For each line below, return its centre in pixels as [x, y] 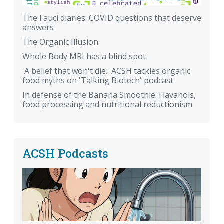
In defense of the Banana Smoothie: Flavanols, [109, 95]
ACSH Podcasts [65, 153]
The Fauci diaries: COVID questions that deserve [112, 18]
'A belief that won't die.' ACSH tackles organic [106, 71]
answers [38, 28]
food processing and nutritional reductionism [107, 105]
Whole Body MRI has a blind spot [84, 57]
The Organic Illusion [60, 42]
